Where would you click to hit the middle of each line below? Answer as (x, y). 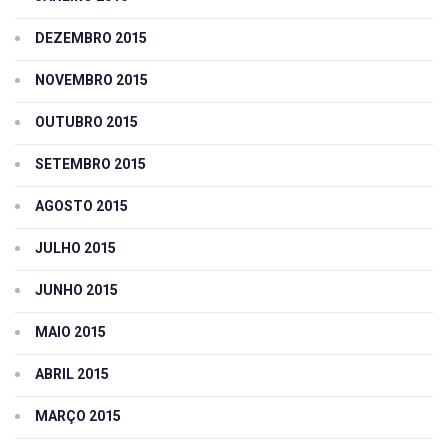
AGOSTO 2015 (81, 206)
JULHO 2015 (75, 248)
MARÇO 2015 (78, 416)
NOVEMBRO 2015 (91, 80)
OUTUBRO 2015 (86, 122)
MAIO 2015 (70, 332)
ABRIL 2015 (72, 374)
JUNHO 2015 (76, 290)
